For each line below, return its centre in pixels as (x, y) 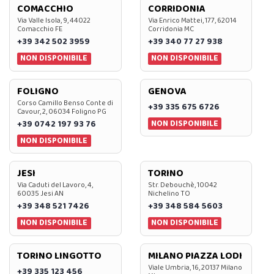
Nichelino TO (169, 194)
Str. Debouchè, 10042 (182, 185)
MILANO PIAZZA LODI (195, 256)
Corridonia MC (171, 29)
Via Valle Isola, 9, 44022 (54, 21)
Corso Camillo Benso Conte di (65, 103)
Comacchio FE (40, 29)
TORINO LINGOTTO (59, 256)
